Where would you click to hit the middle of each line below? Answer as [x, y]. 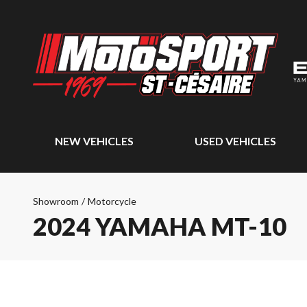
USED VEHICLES [235, 141]
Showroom [56, 201]
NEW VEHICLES [94, 141]
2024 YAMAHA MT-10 [160, 226]
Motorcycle [112, 201]
